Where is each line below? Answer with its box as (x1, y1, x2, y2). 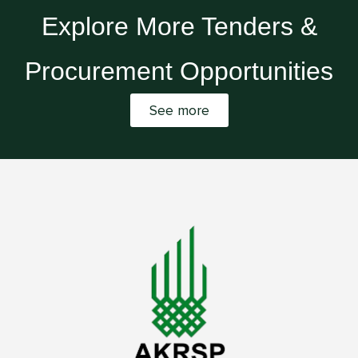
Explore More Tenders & (41, 11, 317, 41)
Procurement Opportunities (25, 56, 333, 86)
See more (149, 101, 209, 119)
